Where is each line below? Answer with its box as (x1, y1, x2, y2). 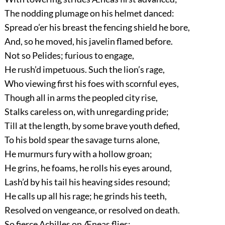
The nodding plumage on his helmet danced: (4, 7, 174, 19)
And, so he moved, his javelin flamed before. (4, 35, 173, 47)
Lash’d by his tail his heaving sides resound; (4, 176, 170, 187)
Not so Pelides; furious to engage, (4, 49, 134, 61)
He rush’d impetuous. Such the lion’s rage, (4, 63, 165, 75)
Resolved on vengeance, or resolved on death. (4, 204, 180, 215)
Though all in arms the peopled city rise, (4, 91, 158, 103)
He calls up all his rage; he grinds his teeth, (4, 190, 167, 201)
